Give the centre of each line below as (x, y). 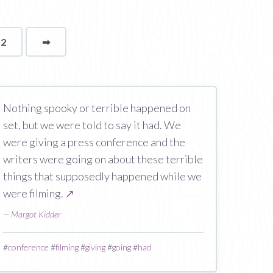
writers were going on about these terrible (103, 159)
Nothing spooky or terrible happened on (97, 108)
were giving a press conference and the (94, 142)
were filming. (34, 193)
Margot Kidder (36, 214)
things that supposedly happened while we (102, 176)
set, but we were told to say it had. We (92, 125)
